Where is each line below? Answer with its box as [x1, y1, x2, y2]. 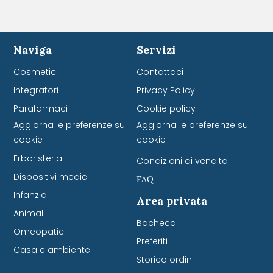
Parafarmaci [13, 102, 68, 115]
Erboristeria [13, 152, 63, 165]
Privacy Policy [136, 84, 195, 97]
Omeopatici [13, 225, 66, 238]
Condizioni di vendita [136, 155, 228, 168]
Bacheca [136, 217, 176, 230]
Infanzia [13, 189, 48, 202]
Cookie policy [136, 102, 196, 115]
